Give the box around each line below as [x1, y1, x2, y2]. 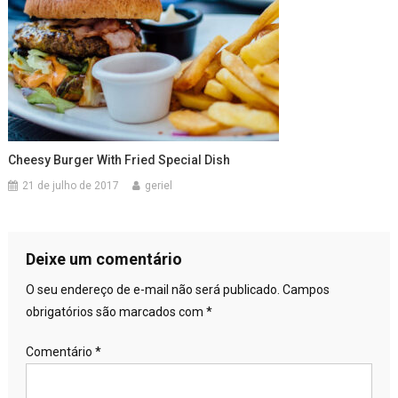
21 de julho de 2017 [22, 179, 120, 192]
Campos [282, 282, 330, 297]
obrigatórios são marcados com [25, 304, 206, 319]
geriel [145, 179, 173, 192]
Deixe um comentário [25, 249, 182, 268]
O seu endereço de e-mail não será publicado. [25, 282, 280, 297]
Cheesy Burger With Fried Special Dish [8, 152, 231, 167]
